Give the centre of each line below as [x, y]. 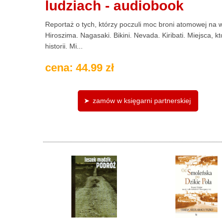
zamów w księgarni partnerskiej [142, 100]
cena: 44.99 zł [80, 68]
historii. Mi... [64, 46]
